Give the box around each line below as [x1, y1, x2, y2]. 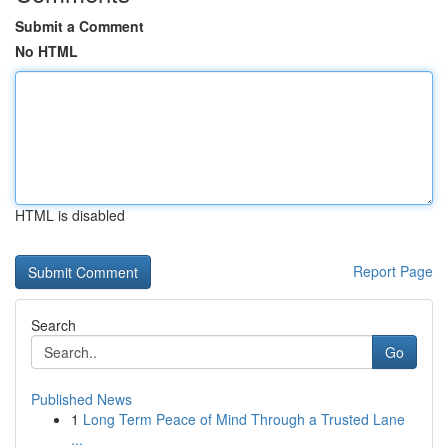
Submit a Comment [15, 16, 144, 36]
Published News [31, 389, 132, 409]
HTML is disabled [15, 205, 125, 225]
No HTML [15, 41, 78, 61]
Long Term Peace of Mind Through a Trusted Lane [83, 409, 405, 429]
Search [31, 315, 76, 335]
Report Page [353, 261, 433, 281]
